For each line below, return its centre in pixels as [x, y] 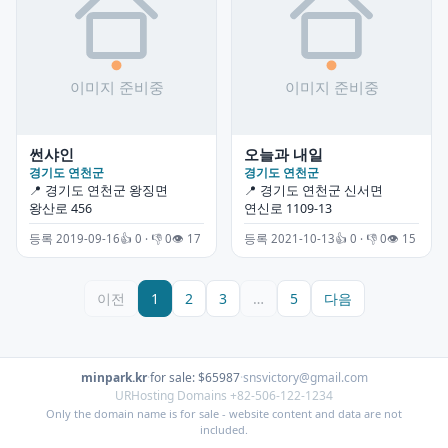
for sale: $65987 [194, 377]
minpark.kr [113, 377]
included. [224, 429]
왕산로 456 [60, 208]
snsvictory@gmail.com [305, 377]
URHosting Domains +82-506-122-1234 [224, 395]
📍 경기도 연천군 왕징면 [98, 190]
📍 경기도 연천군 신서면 [313, 190]
